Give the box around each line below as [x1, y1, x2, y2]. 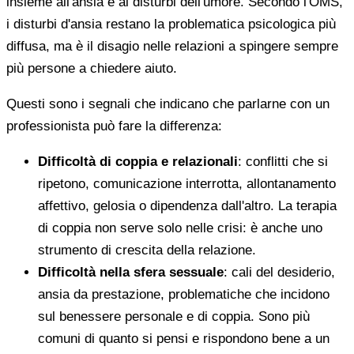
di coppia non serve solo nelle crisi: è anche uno [38, 220, 322, 235]
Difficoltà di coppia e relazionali [38, 153, 238, 169]
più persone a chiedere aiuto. [6, 60, 177, 76]
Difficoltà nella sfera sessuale [38, 264, 224, 280]
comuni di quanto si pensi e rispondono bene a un [38, 330, 330, 346]
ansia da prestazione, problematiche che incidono [38, 286, 330, 302]
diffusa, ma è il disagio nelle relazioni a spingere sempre [6, 38, 338, 54]
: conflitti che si [238, 153, 328, 169]
